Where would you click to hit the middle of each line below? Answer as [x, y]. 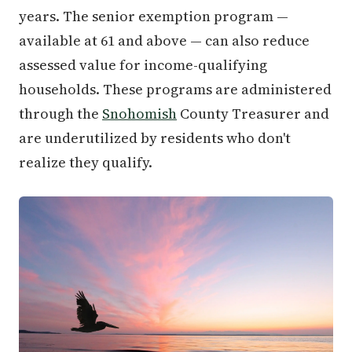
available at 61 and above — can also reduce [164, 41]
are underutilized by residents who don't [155, 138]
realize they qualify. [86, 163]
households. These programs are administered [175, 90]
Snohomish [139, 114]
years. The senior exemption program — [154, 16]
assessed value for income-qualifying [143, 65]
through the [60, 114]
